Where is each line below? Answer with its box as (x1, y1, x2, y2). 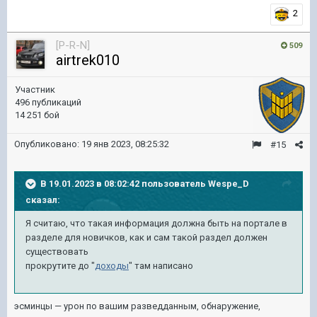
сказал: (25, 195, 60, 205)
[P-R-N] (56, 39, 90, 52)
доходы (95, 260, 129, 271)
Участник (15, 84, 55, 95)
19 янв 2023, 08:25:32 (81, 139, 169, 149)
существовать (25, 246, 88, 257)
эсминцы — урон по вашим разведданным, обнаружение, (14, 301, 260, 311)
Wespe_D (208, 178, 249, 189)
